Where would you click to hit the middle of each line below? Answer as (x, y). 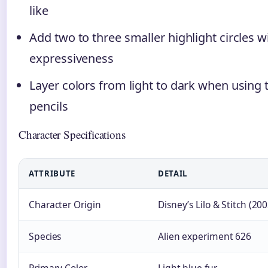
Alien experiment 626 (205, 237)
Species (45, 237)
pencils (49, 106)
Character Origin (65, 205)
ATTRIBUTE (52, 174)
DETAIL (173, 174)
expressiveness (71, 59)
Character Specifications (72, 135)
